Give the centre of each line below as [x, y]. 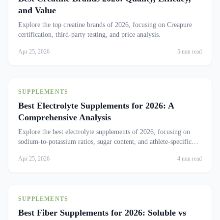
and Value [37, 10]
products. [31, 151]
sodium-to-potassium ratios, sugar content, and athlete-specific [105, 142]
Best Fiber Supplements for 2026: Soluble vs [102, 213]
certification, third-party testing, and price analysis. [89, 35]
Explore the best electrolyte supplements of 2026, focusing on [104, 132]
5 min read [190, 52]
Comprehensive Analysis [65, 117]
